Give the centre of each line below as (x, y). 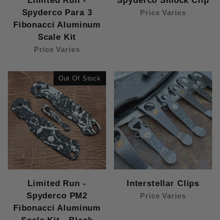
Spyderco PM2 (57, 196)
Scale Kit (57, 37)
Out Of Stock (80, 79)
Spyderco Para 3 (57, 13)
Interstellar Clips (163, 184)
